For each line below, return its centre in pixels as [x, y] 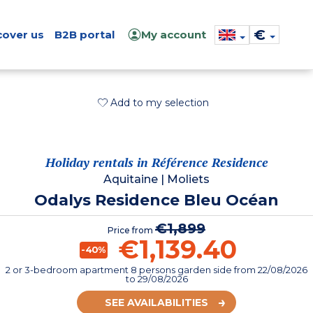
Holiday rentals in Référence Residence [156, 162]
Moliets [188, 179]
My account [174, 35]
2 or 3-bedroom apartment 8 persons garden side [120, 269]
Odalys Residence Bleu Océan [156, 200]
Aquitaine [131, 179]
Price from [131, 230]
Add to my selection [159, 103]
